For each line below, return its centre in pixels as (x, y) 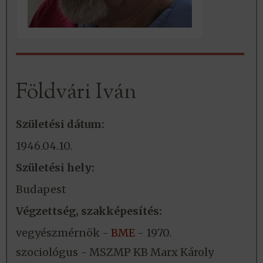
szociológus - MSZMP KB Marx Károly (115, 252)
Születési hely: (55, 168)
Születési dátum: (60, 124)
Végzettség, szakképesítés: (89, 211)
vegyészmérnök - (63, 233)
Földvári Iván (76, 93)
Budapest (41, 190)
